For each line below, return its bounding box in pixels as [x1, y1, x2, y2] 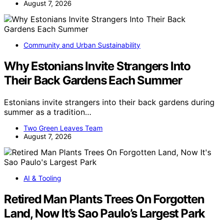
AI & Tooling [24, 173, 61, 182]
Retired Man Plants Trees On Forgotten [4, 192, 204, 206]
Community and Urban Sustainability [24, 40, 140, 49]
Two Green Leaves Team [24, 123, 103, 132]
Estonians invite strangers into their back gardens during [4, 97, 215, 107]
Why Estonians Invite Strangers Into [4, 58, 191, 73]
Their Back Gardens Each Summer [4, 73, 182, 87]
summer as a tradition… [4, 107, 91, 117]
